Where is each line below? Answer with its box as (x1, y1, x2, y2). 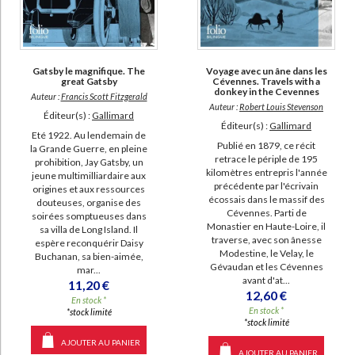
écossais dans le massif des (208, 193, 325, 205)
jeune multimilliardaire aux (32, 169, 146, 181)
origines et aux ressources (32, 182, 145, 195)
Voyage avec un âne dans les (205, 64, 327, 77)
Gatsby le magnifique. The (32, 64, 145, 77)
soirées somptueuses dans (31, 209, 147, 222)
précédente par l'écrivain (214, 179, 319, 192)
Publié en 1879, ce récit (217, 139, 315, 151)
